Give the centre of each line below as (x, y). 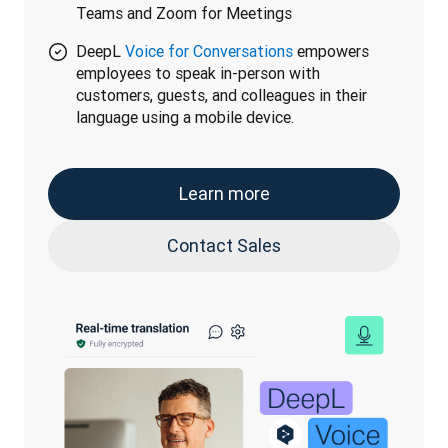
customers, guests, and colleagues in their (221, 95)
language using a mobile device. (185, 117)
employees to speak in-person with (198, 73)
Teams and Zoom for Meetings (184, 13)
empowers (331, 51)
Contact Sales (224, 245)
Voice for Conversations (209, 51)
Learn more (224, 193)
